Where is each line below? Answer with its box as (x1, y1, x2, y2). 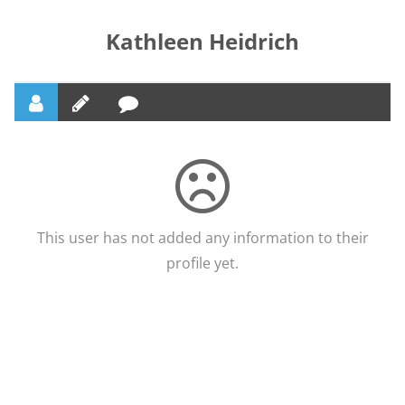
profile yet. (166, 252, 239, 273)
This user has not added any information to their (36, 227, 369, 248)
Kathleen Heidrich (106, 25, 299, 56)
